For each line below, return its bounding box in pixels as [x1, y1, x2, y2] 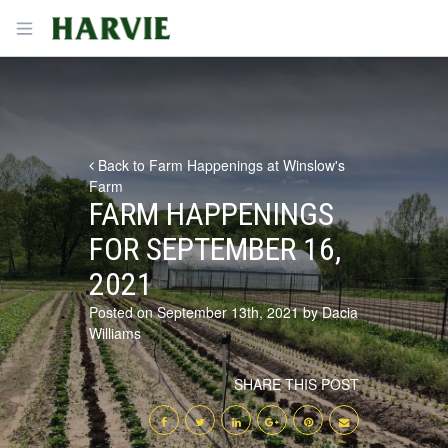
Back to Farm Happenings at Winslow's [94, 155, 345, 175]
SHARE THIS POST [234, 374, 359, 394]
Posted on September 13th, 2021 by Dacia [89, 302, 358, 322]
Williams [89, 323, 141, 343]
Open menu [23, 16, 99, 37]
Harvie [48, 13, 89, 33]
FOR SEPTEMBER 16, [89, 231, 341, 268]
